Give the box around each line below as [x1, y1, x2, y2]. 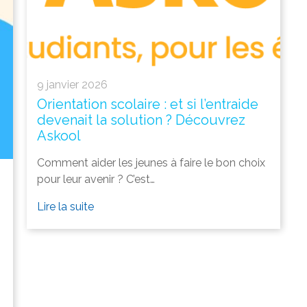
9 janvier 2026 [37, 77, 108, 91]
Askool [37, 127, 81, 144]
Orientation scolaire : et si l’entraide [37, 95, 258, 112]
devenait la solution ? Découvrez [37, 111, 245, 128]
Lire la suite [37, 199, 94, 213]
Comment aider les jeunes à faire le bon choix [37, 156, 265, 169]
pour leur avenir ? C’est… [37, 172, 155, 186]
